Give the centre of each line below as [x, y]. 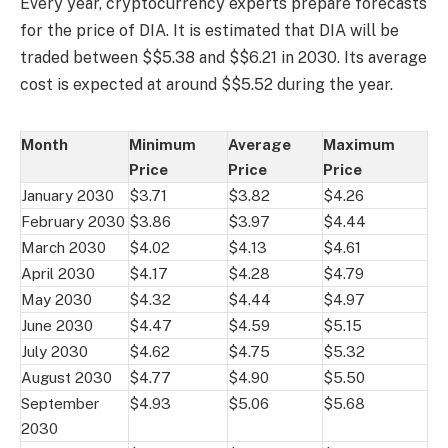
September [60, 403]
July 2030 [54, 351]
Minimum [162, 144]
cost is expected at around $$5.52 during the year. [206, 84]
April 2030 [58, 273]
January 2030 [67, 195]
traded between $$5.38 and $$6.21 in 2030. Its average [223, 57]
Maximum [359, 144]
